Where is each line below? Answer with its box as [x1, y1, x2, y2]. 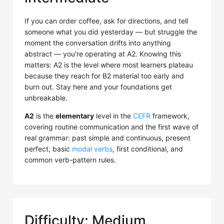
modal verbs [72, 144, 112, 153]
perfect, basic [24, 144, 72, 153]
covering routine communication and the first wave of [24, 122, 198, 131]
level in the [94, 111, 133, 120]
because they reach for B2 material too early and [24, 71, 184, 80]
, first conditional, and [112, 144, 183, 153]
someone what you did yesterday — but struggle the [24, 27, 197, 36]
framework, [150, 111, 189, 120]
